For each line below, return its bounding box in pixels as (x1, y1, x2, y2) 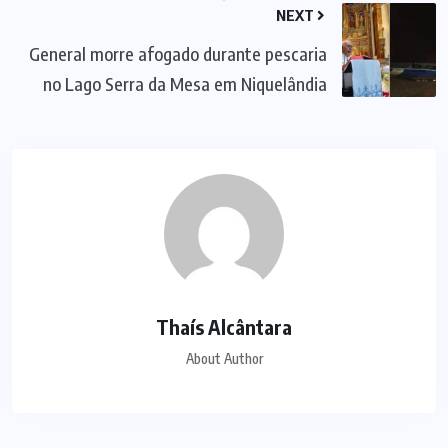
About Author (185, 349, 263, 367)
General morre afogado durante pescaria (29, 41, 327, 65)
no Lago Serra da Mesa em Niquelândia (43, 71, 327, 95)
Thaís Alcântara (156, 313, 292, 339)
